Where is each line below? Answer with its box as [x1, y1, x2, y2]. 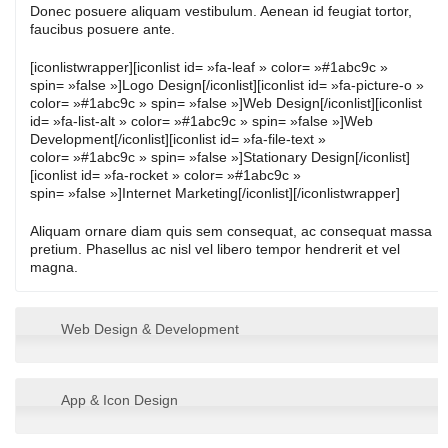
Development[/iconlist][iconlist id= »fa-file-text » [30, 131, 327, 148]
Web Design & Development [61, 320, 240, 337]
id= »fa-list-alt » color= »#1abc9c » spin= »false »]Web [30, 113, 374, 130]
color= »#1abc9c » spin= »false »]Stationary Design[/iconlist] [30, 149, 411, 166]
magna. [30, 259, 79, 276]
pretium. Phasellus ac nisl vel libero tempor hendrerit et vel [30, 241, 401, 258]
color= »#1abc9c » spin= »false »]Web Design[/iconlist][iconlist [30, 95, 423, 112]
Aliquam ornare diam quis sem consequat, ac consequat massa [30, 223, 433, 240]
